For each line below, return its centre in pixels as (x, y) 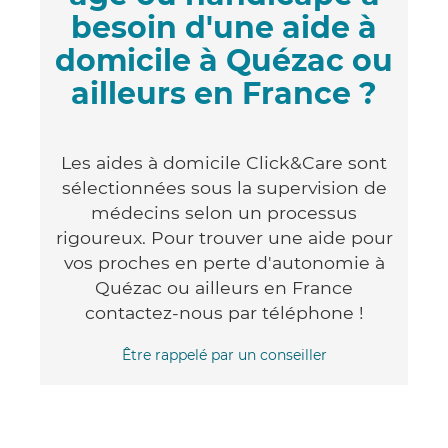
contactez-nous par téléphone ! (224, 312)
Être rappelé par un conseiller (224, 354)
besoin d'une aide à (224, 27)
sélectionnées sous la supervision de (224, 187)
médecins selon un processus (224, 212)
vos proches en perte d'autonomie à (224, 262)
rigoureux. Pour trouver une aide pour (224, 237)
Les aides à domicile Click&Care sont (224, 162)
